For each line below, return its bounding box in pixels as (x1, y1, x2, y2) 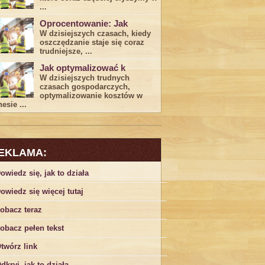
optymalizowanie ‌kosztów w (40, 91, 143, 100)
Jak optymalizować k (40, 63, 125, 73)
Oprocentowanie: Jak (40, 18, 128, 28)
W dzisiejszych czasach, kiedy (40, 29, 151, 38)
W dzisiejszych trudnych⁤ (40, 73, 130, 82)
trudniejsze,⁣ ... (40, 47, 92, 56)
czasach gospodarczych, (40, 82, 130, 91)
